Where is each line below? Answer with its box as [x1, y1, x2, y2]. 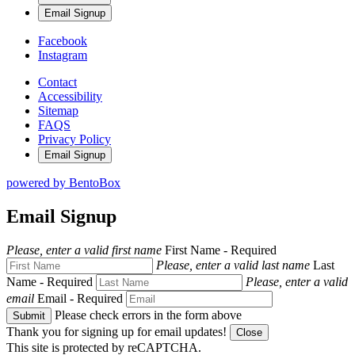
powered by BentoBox [6, 175, 120, 189]
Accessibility [38, 89, 102, 103]
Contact [38, 74, 77, 89]
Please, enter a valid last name [156, 258, 310, 272]
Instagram [38, 48, 87, 62]
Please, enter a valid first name [6, 242, 162, 257]
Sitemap [38, 103, 78, 117]
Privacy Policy [38, 132, 111, 146]
